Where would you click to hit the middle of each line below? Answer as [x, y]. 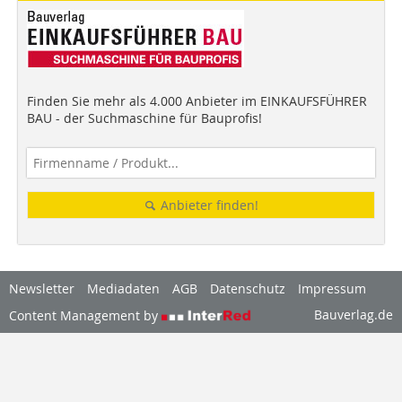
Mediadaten [123, 288]
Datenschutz [248, 288]
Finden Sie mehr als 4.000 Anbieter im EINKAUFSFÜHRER [197, 100]
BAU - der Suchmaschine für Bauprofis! [144, 118]
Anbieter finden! [207, 205]
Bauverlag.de [354, 314]
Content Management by [85, 315]
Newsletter [42, 288]
